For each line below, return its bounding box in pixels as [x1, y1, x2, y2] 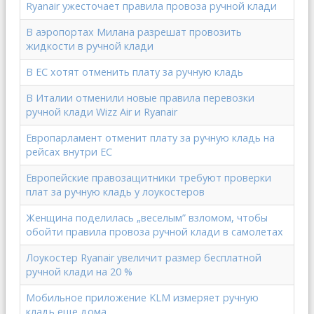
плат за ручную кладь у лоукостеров [26, 185, 205, 198]
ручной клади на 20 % [26, 265, 132, 278]
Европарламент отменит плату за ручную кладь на [26, 131, 275, 144]
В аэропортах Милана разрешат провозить [26, 25, 242, 39]
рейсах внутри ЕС [26, 145, 112, 158]
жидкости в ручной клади [26, 39, 153, 53]
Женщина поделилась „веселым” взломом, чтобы [26, 211, 268, 224]
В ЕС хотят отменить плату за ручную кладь [26, 65, 243, 78]
